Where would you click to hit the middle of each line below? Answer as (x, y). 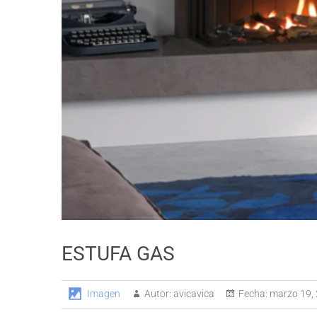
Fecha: (253, 293)
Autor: (158, 293)
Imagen (104, 293)
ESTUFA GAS (118, 253)
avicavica (193, 293)
